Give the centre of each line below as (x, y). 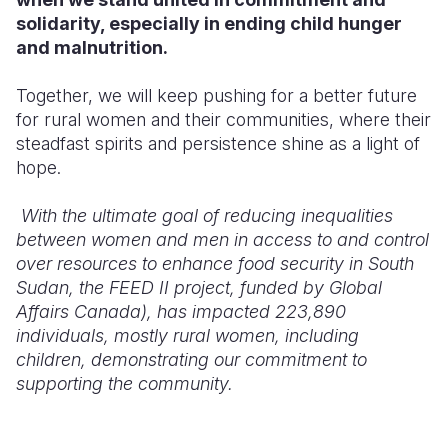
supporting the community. (124, 383)
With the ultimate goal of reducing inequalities (207, 215)
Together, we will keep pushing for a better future (216, 95)
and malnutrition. (92, 47)
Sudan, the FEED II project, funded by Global (199, 287)
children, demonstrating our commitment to (191, 359)
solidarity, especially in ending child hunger (209, 23)
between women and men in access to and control (222, 239)
